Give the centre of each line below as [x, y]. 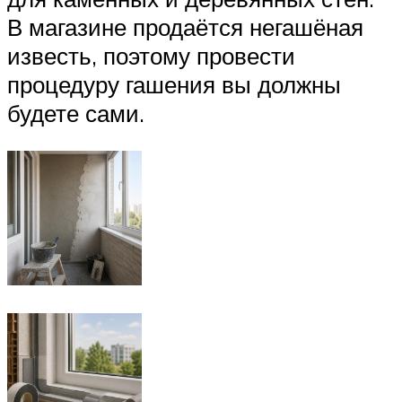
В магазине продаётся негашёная [185, 27]
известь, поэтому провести [151, 56]
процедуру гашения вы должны [174, 85]
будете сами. [76, 114]
